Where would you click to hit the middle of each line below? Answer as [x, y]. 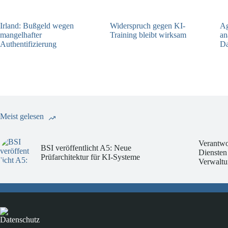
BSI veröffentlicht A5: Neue [86, 148]
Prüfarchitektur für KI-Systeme [90, 157]
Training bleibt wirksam [148, 35]
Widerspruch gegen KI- [148, 25]
